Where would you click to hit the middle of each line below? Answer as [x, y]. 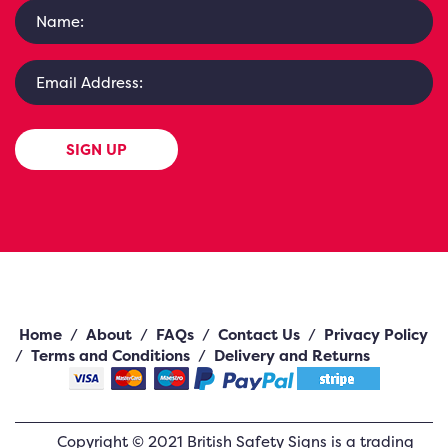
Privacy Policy [376, 334]
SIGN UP [96, 149]
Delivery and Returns [292, 355]
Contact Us [259, 334]
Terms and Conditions [110, 355]
